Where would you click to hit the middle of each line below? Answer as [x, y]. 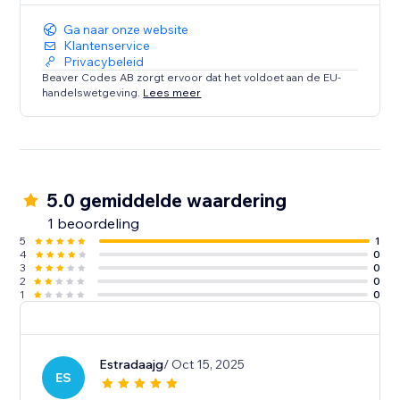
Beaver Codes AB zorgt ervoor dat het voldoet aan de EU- [192, 78]
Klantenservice [107, 46]
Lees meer [172, 92]
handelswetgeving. [93, 92]
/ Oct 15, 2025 [204, 365]
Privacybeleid [104, 62]
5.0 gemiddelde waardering [167, 200]
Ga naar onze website [126, 30]
